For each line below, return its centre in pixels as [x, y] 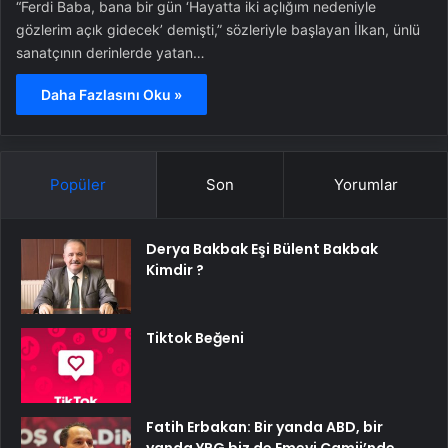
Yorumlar [365, 184]
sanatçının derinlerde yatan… [110, 52]
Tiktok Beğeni [195, 338]
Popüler [78, 184]
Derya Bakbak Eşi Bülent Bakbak [262, 249]
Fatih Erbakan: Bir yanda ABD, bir [264, 427]
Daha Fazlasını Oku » [111, 94]
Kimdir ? [175, 270]
